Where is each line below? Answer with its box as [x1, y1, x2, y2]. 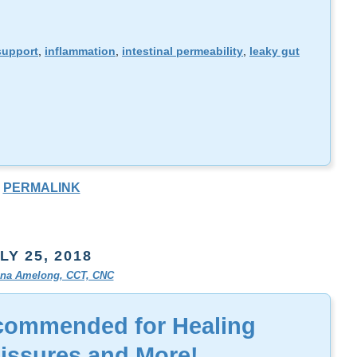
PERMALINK [2, 181, 80, 195]
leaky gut [249, 45, 300, 58]
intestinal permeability [122, 45, 243, 58]
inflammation [45, 45, 116, 58]
